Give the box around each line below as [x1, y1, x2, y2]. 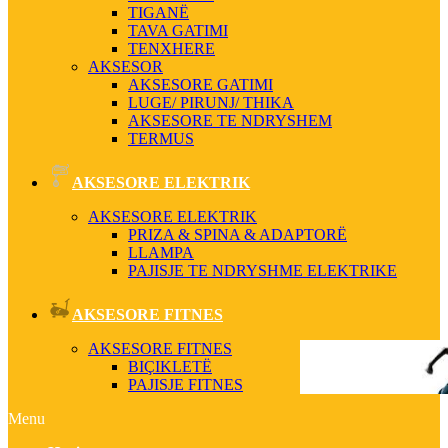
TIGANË [128, 4, 189, 21]
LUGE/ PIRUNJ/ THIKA [128, 94, 294, 111]
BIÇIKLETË [128, 358, 212, 375]
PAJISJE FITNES [128, 376, 243, 393]
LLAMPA [128, 244, 194, 261]
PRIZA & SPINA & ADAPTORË [128, 226, 347, 243]
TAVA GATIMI [128, 22, 228, 39]
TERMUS [128, 130, 194, 147]
